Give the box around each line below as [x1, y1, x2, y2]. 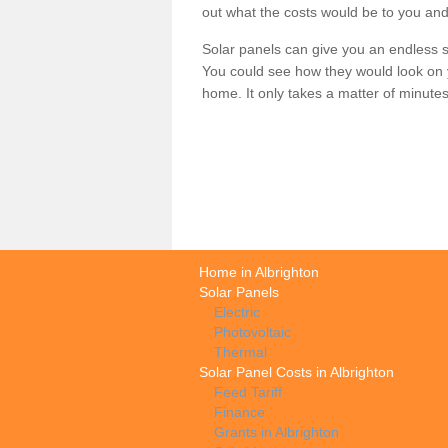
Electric [214, 303, 260, 320]
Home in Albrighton [199, 263, 319, 280]
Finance [214, 403, 265, 420]
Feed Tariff [214, 383, 282, 400]
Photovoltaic [214, 323, 291, 340]
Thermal [214, 343, 267, 360]
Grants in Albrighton [214, 423, 339, 440]
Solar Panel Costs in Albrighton [199, 363, 394, 380]
